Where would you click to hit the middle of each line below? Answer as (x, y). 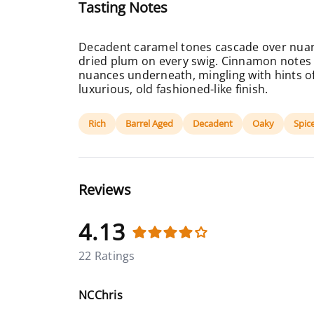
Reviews (105, 190)
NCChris (101, 295)
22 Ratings (107, 256)
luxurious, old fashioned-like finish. (173, 89)
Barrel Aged (149, 123)
